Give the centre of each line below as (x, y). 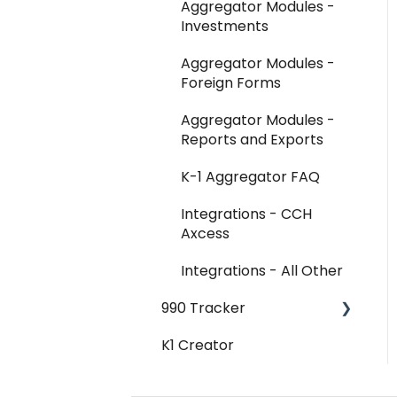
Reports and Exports (252, 139)
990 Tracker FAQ (239, 345)
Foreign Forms (231, 82)
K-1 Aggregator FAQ (250, 176)
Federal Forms (231, 382)
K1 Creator (198, 345)
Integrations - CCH (246, 214)
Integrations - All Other (262, 270)
